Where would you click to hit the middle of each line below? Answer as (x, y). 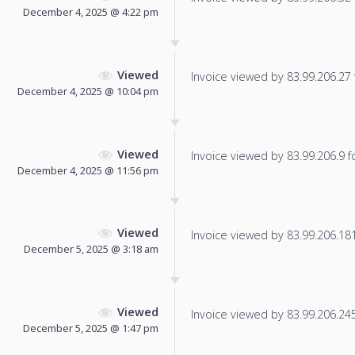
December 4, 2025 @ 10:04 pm (88, 91)
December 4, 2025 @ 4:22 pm (91, 12)
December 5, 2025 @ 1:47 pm (91, 328)
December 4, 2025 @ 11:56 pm (88, 170)
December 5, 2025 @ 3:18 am (91, 249)
